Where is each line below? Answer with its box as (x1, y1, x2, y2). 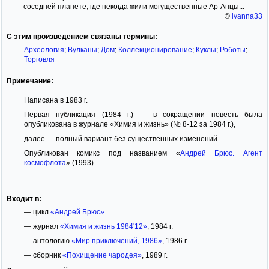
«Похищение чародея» (62, 250, 142, 259)
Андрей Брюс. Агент (180, 148, 263, 157)
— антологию (23, 236, 71, 245)
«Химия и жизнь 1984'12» (59, 222, 147, 231)
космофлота (23, 158, 66, 167)
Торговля (23, 55, 55, 64)
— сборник (23, 250, 62, 259)
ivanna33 (232, 11, 262, 20)
